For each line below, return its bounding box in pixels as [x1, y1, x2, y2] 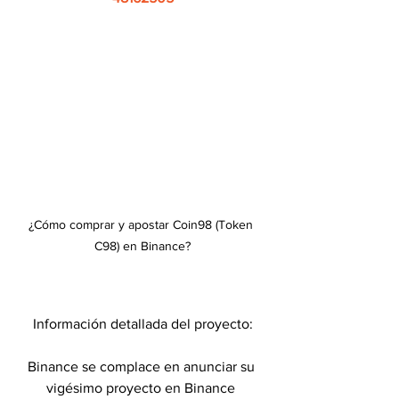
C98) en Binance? [94, 238, 191, 253]
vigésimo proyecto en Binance [46, 379, 239, 395]
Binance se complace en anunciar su [27, 358, 258, 374]
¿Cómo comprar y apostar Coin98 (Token [28, 216, 256, 232]
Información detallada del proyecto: [32, 315, 253, 331]
